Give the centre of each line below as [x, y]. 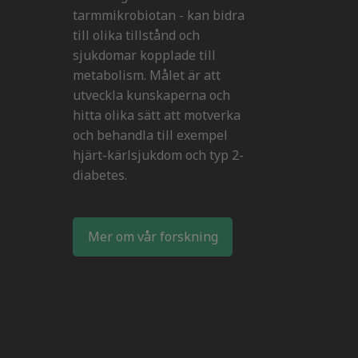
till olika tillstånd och [136, 35]
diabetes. [100, 175]
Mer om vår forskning [153, 237]
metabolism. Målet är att [147, 75]
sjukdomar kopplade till [144, 55]
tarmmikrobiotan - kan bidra [159, 15]
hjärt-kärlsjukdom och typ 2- [158, 155]
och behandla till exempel [150, 135]
